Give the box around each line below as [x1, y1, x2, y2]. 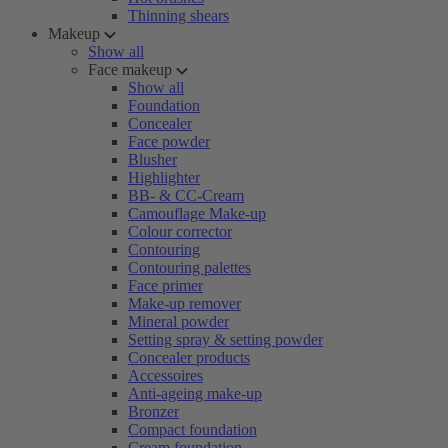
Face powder [128, 133, 210, 150]
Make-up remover [128, 295, 241, 312]
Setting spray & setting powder [128, 331, 323, 348]
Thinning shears [128, 7, 229, 24]
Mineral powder [128, 313, 229, 330]
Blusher [128, 151, 177, 168]
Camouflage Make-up [128, 205, 266, 222]
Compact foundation [128, 421, 257, 438]
